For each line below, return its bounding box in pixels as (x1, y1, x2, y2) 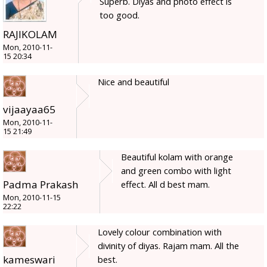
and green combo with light (121, 164, 231, 177)
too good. (100, 9, 139, 21)
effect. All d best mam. (121, 178, 210, 191)
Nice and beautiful (98, 76, 169, 88)
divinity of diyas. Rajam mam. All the (98, 240, 239, 252)
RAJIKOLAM (3, 27, 57, 42)
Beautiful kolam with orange (121, 151, 233, 163)
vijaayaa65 (3, 103, 55, 117)
